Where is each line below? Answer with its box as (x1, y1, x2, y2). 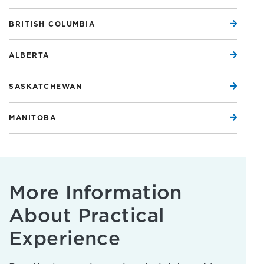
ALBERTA (9, 51, 49, 60)
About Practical (9, 204, 164, 226)
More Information (9, 181, 182, 203)
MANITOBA (9, 114, 56, 122)
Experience (9, 227, 121, 249)
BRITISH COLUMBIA (9, 20, 95, 28)
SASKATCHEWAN (9, 82, 82, 91)
